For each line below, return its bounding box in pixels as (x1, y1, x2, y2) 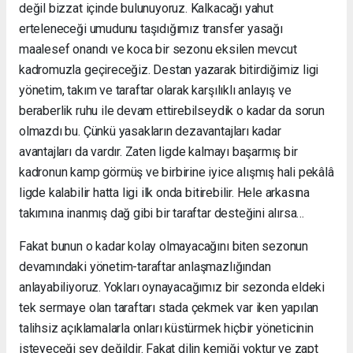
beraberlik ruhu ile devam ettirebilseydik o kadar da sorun (19, 102, 325, 118)
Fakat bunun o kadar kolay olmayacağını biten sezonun (19, 238, 309, 254)
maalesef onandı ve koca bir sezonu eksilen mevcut (19, 41, 297, 57)
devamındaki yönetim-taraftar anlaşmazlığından (19, 258, 271, 274)
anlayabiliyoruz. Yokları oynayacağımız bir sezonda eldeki (19, 279, 325, 295)
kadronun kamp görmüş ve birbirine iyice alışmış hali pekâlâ (19, 164, 334, 180)
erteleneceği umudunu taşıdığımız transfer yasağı (19, 20, 283, 36)
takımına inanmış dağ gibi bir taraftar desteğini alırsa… (19, 205, 305, 221)
